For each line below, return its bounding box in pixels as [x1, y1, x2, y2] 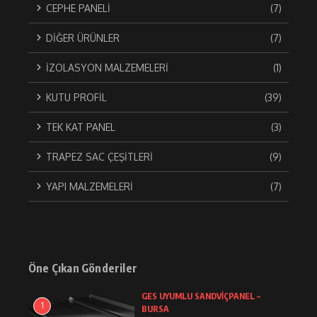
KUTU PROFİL [46, 91, 107, 103]
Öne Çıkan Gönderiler [28, 260, 137, 275]
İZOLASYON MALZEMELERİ [46, 61, 168, 74]
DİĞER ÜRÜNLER [46, 31, 120, 44]
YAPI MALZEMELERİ [46, 180, 133, 192]
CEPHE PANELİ [46, 1, 110, 14]
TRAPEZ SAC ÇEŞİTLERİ [46, 150, 153, 163]
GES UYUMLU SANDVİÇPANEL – [142, 290, 260, 301]
